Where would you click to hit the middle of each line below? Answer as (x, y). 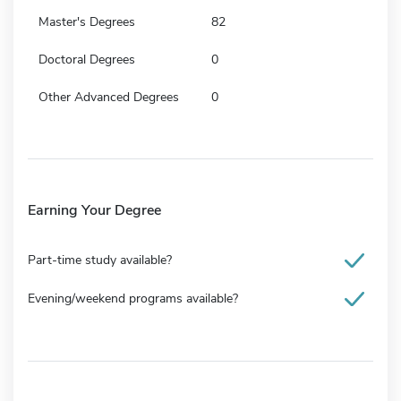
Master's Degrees (87, 21)
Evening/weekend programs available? (133, 298)
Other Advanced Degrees (109, 97)
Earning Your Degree (94, 210)
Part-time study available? (100, 260)
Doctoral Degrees (87, 59)
